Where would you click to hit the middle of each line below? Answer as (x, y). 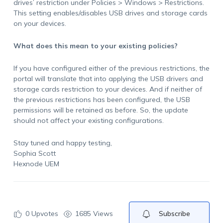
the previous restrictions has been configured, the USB (102, 100)
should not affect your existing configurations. (88, 120)
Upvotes (44, 214)
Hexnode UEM (36, 164)
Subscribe (174, 214)
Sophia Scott (34, 153)
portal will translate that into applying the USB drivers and (108, 79)
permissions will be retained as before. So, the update (101, 110)
